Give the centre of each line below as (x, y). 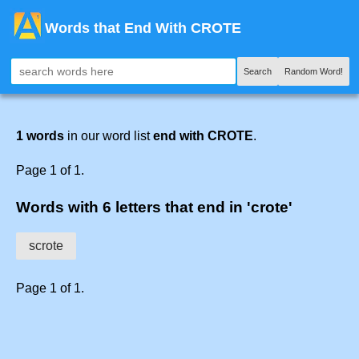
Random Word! (314, 71)
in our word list (109, 136)
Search (258, 71)
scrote (46, 246)
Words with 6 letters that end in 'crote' (154, 207)
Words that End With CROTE (143, 28)
